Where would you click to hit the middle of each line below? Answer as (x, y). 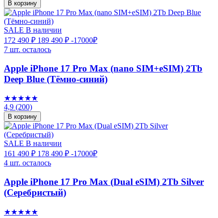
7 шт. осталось (27, 49)
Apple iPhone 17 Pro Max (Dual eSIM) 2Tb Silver (104, 182)
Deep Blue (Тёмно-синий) (56, 79)
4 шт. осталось (27, 163)
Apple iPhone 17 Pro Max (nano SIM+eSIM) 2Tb (103, 68)
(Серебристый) (35, 193)
